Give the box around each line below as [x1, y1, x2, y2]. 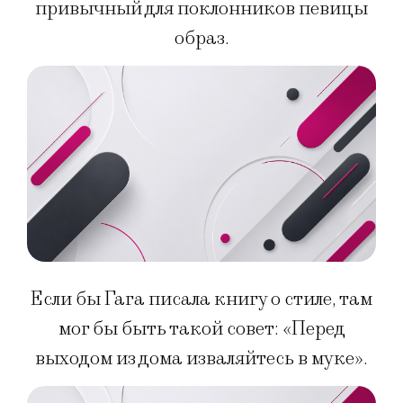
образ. [174, 25, 229, 50]
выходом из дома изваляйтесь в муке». [35, 345, 368, 371]
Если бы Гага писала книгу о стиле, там [31, 286, 372, 311]
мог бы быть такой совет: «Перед [58, 316, 345, 341]
